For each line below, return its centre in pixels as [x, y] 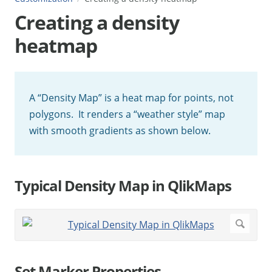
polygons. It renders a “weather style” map [127, 114]
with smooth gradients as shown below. [120, 131]
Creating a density [97, 22]
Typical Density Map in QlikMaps [123, 186]
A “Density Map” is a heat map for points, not [131, 98]
